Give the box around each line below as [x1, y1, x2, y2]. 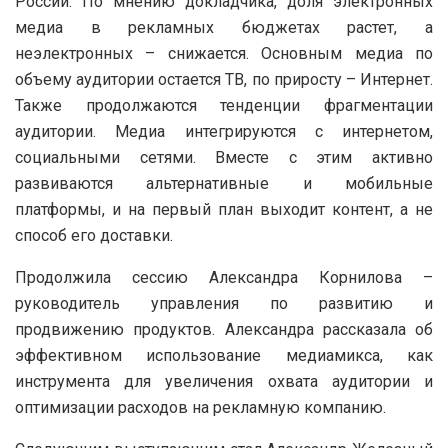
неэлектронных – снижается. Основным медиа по [15, 43, 433, 63]
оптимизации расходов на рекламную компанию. [15, 397, 386, 417]
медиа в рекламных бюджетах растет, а [15, 17, 433, 37]
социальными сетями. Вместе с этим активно [15, 147, 433, 167]
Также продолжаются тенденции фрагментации [15, 95, 433, 115]
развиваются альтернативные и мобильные [15, 173, 433, 193]
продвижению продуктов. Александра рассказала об [15, 319, 433, 339]
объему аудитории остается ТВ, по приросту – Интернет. [15, 69, 433, 89]
